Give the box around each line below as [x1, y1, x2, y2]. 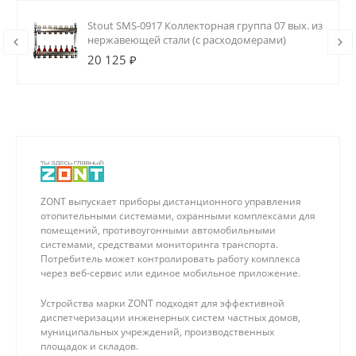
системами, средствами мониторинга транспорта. [41, 238, 278, 252]
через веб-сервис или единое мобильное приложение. [41, 266, 300, 281]
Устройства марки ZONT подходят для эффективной [41, 296, 284, 311]
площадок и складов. [41, 339, 138, 354]
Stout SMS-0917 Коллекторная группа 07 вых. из [87, 18, 323, 33]
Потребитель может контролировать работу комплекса [41, 252, 300, 266]
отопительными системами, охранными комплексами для [41, 209, 315, 223]
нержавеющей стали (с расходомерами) [87, 33, 286, 48]
